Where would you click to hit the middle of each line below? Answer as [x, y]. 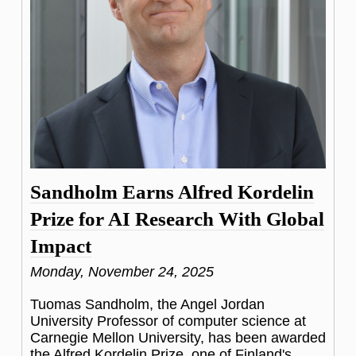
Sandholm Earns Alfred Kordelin [172, 192]
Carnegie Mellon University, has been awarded [178, 337]
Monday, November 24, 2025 [122, 271]
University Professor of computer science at [168, 321]
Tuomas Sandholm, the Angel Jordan [147, 304]
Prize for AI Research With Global [177, 219]
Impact [61, 246]
